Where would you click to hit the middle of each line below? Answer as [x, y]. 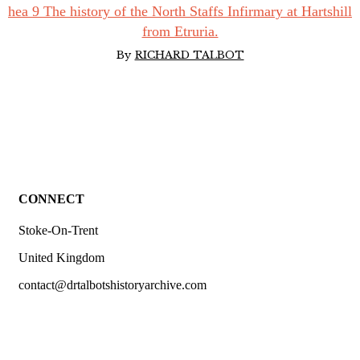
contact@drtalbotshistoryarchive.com [112, 285]
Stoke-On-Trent [58, 231]
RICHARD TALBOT [189, 55]
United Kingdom [61, 258]
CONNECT [51, 199]
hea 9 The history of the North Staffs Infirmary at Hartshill [180, 11]
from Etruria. [180, 31]
